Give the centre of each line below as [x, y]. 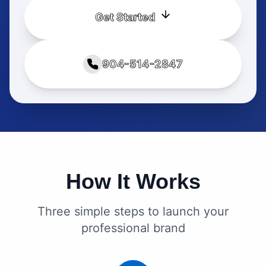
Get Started [125, 17]
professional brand [133, 228]
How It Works [133, 181]
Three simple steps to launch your [133, 211]
